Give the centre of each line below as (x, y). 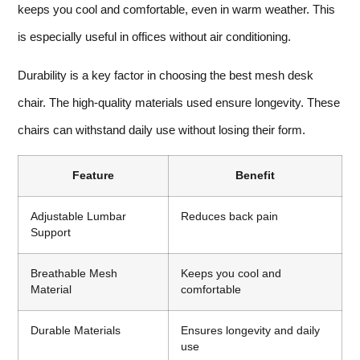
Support (51, 233)
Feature (93, 176)
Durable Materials (76, 331)
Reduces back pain (229, 217)
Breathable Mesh (74, 274)
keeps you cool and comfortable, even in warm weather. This (176, 9)
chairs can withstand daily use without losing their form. (162, 129)
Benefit (255, 176)
